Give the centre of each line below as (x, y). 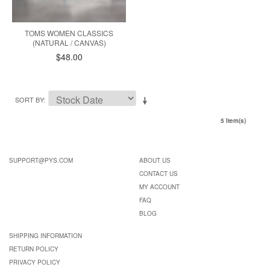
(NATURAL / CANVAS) (69, 43)
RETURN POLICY (34, 249)
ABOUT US (155, 161)
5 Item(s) (233, 121)
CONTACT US (158, 174)
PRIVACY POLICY (35, 262)
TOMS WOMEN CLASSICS (69, 33)
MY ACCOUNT (159, 187)
